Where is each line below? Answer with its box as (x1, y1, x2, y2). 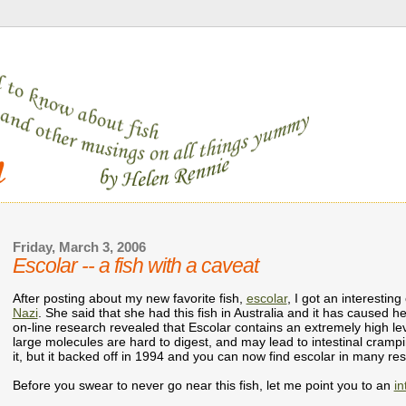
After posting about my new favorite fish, (12, 291, 246, 306)
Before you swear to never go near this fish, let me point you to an (12, 378, 394, 393)
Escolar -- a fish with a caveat (12, 255, 258, 277)
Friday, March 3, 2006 (12, 239, 146, 255)
